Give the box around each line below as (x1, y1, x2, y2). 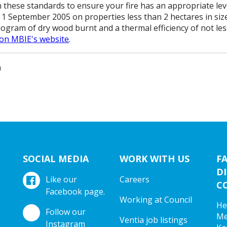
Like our (46, 174, 78, 185)
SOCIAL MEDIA (23, 153, 89, 165)
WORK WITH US (119, 153, 190, 165)
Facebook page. (46, 186, 105, 198)
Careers (119, 174, 149, 185)
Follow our (46, 206, 86, 218)
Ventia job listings (119, 214, 187, 226)
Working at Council (119, 194, 192, 206)
